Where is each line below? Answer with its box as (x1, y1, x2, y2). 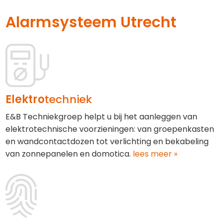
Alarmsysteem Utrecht (5, 11, 176, 33)
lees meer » (131, 148, 177, 160)
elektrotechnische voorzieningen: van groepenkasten (5, 123, 214, 135)
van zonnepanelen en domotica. (5, 148, 131, 160)
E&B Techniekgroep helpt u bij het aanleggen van (5, 111, 197, 122)
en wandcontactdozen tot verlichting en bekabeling (5, 135, 209, 147)
